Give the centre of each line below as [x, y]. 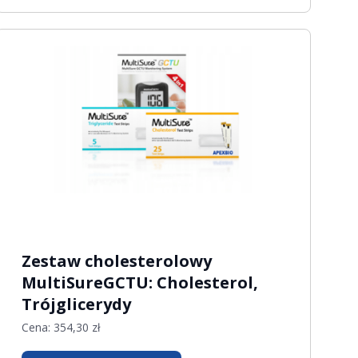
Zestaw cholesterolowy [116, 261]
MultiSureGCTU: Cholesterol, [139, 282]
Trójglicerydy [76, 304]
